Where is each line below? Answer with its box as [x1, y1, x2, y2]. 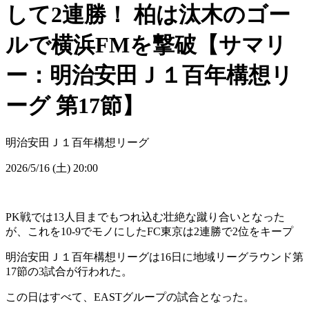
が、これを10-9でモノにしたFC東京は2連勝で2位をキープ [6, 226, 293, 238]
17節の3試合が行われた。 [6, 266, 132, 278]
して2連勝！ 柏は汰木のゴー [6, 1, 290, 27]
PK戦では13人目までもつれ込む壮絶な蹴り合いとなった [6, 211, 285, 223]
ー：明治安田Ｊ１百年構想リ [6, 62, 293, 88]
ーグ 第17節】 [6, 92, 144, 118]
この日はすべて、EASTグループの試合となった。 [6, 291, 255, 303]
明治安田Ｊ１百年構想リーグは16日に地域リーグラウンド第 [6, 251, 303, 263]
